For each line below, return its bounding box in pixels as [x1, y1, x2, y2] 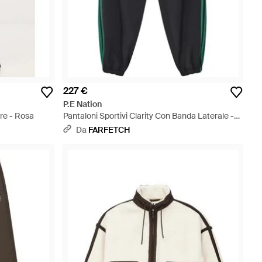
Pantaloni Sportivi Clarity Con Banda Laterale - [63, 111, 234, 121]
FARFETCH [88, 125, 130, 135]
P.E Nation [63, 99, 102, 109]
